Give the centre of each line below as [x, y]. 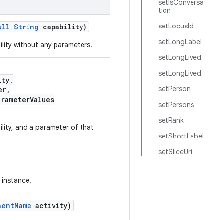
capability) [63, 27]
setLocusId [176, 26]
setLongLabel [180, 42]
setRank [171, 120]
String [26, 27]
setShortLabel [181, 136]
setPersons [176, 105]
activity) [51, 206]
